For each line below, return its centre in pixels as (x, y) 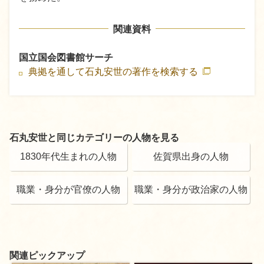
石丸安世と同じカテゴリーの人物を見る (94, 138)
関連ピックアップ (47, 255)
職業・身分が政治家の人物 (191, 189)
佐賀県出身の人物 (191, 156)
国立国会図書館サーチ (66, 57)
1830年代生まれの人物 (68, 156)
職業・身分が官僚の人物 (68, 189)
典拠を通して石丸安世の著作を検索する (114, 72)
